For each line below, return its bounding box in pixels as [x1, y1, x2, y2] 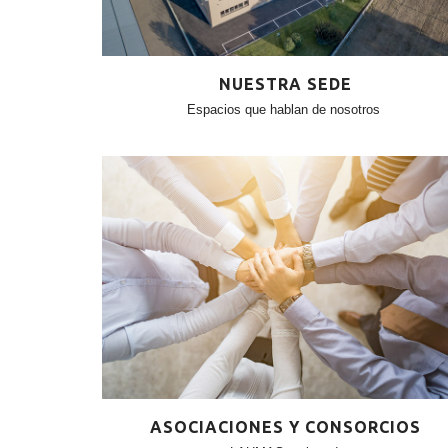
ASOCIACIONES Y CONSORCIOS [149, 417, 421, 436]
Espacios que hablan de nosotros [187, 101, 381, 117]
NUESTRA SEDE [218, 74, 352, 93]
